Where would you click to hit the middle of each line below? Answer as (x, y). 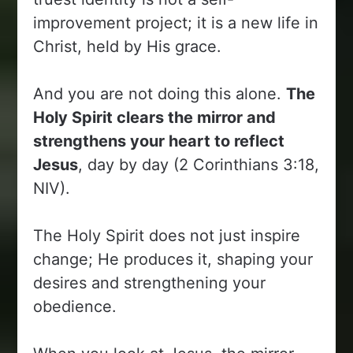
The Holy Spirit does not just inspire (167, 235)
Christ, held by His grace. (128, 46)
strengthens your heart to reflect (159, 141)
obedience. (75, 306)
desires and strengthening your (150, 282)
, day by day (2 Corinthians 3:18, (199, 164)
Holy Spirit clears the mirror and (155, 117)
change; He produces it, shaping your (173, 259)
